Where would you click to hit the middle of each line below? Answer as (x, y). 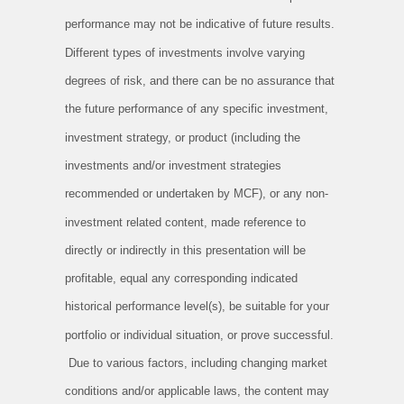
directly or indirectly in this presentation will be (185, 250)
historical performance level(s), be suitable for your (197, 307)
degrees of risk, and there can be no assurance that (200, 80)
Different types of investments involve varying (185, 52)
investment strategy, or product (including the (183, 137)
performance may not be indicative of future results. (200, 24)
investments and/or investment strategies (173, 165)
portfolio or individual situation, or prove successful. (199, 335)
